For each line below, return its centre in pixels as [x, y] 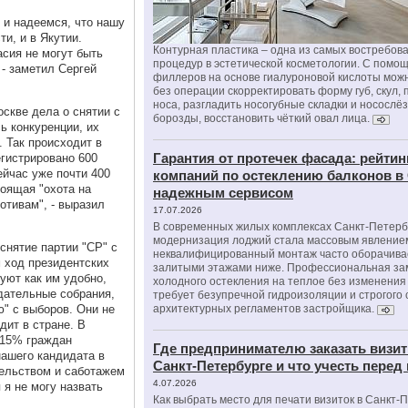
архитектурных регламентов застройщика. [264, 309]
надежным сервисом [223, 193]
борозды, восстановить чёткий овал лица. [263, 118]
